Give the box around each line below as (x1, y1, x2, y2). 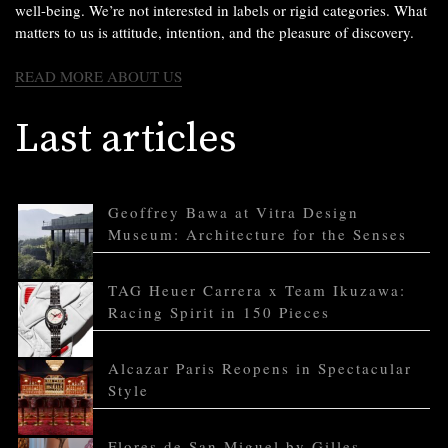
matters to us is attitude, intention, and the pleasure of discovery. (15, 22, 414, 43)
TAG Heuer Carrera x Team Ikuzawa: (108, 280, 406, 301)
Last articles (15, 114, 237, 165)
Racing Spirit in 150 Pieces (108, 302, 330, 323)
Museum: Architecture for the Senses (108, 224, 407, 245)
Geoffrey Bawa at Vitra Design (108, 202, 359, 223)
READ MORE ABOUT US (15, 66, 182, 87)
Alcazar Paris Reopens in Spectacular (108, 358, 412, 379)
